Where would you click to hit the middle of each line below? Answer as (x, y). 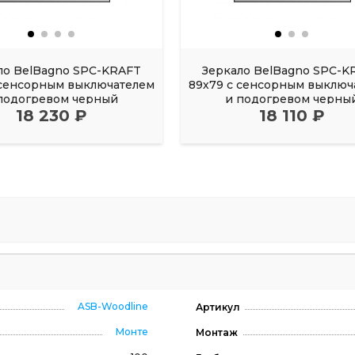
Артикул (218, 307)
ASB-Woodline (113, 306)
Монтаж (216, 332)
